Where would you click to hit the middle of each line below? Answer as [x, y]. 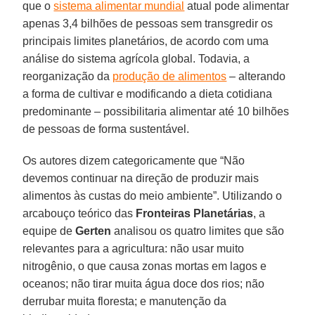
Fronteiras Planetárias [195, 213]
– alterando [256, 76]
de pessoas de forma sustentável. [106, 129]
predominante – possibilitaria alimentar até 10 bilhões [156, 111]
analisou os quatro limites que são [198, 231]
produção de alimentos [170, 76]
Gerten [94, 231]
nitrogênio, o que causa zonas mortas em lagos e [145, 266]
